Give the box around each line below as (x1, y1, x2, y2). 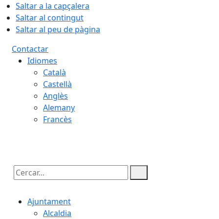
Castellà (43, 79, 72, 89)
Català (43, 67, 66, 78)
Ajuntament (27, 196, 71, 207)
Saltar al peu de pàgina (16, 24, 100, 35)
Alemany (43, 102, 75, 113)
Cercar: (11, 175, 38, 186)
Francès (43, 114, 72, 125)
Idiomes (27, 55, 57, 66)
